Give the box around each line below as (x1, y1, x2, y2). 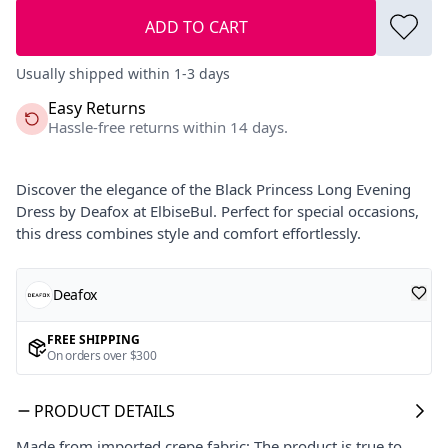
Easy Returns (48, 96, 146, 119)
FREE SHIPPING (47, 330, 140, 348)
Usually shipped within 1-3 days (16, 63, 230, 83)
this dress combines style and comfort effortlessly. (16, 222, 361, 243)
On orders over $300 (47, 346, 157, 364)
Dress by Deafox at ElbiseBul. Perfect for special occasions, (16, 200, 419, 221)
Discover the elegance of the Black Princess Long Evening (16, 178, 411, 199)
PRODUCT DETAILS (34, 399, 175, 422)
